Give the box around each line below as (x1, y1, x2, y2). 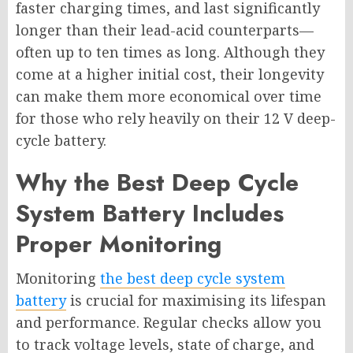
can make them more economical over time (16, 87, 321, 106)
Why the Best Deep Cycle (16, 165, 299, 200)
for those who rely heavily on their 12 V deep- (16, 109, 336, 128)
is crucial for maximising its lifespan (66, 291, 326, 310)
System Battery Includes (16, 196, 284, 231)
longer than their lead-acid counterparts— (16, 20, 314, 40)
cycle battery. (16, 131, 106, 150)
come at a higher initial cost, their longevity (16, 65, 324, 84)
